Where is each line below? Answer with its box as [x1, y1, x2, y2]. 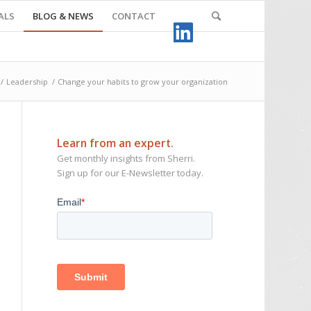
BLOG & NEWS [32, 10, 94, 22]
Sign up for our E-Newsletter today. [57, 167, 204, 179]
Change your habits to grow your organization [57, 76, 228, 87]
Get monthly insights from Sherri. [57, 152, 196, 165]
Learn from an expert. [57, 135, 174, 151]
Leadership [6, 76, 48, 87]
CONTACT [111, 10, 155, 22]
